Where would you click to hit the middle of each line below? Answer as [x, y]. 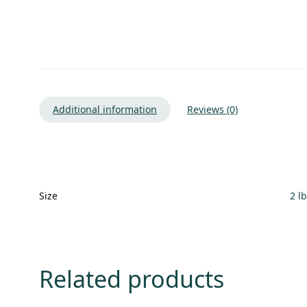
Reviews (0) [212, 109]
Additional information [105, 109]
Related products [132, 279]
